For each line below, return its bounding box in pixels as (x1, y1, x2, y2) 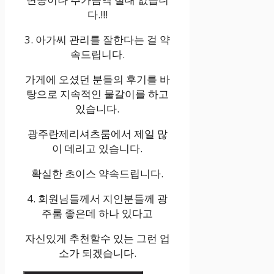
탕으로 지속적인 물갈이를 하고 (26, 87, 169, 102)
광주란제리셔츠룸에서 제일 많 (27, 127, 168, 141)
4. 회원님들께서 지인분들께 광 (27, 191, 168, 206)
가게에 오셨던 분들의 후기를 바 (24, 72, 170, 87)
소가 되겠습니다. (58, 246, 136, 261)
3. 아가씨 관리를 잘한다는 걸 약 (24, 32, 171, 47)
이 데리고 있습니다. (52, 141, 143, 156)
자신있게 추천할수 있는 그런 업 (24, 231, 170, 246)
